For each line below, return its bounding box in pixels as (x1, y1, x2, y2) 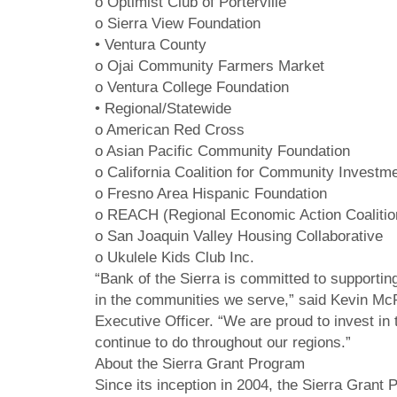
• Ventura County (95, 36, 206, 53)
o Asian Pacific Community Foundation (95, 143, 350, 160)
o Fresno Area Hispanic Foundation (95, 185, 327, 202)
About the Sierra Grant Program (95, 355, 305, 372)
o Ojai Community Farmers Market (95, 58, 324, 74)
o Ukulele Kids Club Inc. (95, 249, 254, 266)
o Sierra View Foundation (95, 15, 261, 32)
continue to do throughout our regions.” (95, 334, 351, 351)
